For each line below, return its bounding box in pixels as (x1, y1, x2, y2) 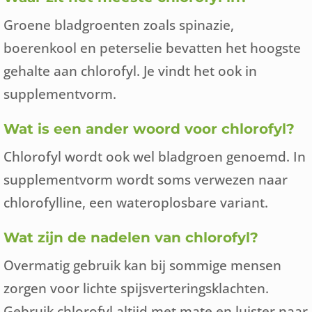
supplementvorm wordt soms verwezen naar (3, 171, 288, 188)
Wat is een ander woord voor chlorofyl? (3, 120, 295, 137)
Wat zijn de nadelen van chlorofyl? (3, 229, 258, 246)
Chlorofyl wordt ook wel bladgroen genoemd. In (3, 148, 306, 165)
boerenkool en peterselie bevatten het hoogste (3, 39, 301, 56)
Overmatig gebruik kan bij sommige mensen (3, 256, 281, 274)
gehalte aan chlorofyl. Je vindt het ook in (3, 62, 257, 79)
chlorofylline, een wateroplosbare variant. (3, 194, 268, 211)
